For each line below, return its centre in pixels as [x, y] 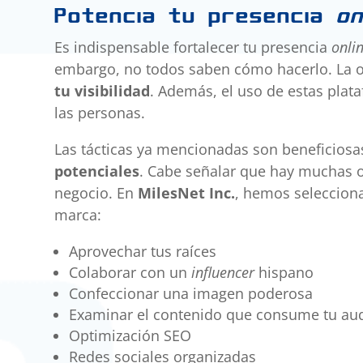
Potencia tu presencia [196, 16]
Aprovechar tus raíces [143, 252]
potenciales [97, 171]
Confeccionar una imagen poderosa [191, 294]
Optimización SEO [130, 336]
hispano [284, 273]
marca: [78, 215]
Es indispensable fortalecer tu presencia [193, 47]
